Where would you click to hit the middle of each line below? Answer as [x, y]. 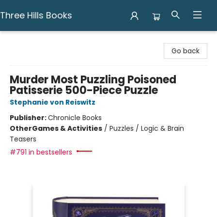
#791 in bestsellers [41, 152]
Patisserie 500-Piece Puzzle [84, 90]
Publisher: [29, 118]
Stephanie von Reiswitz [53, 102]
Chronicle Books [75, 118]
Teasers [23, 139]
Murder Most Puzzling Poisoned [93, 80]
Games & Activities [67, 128]
